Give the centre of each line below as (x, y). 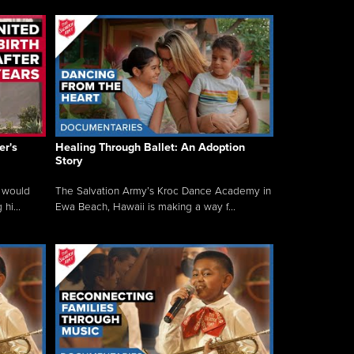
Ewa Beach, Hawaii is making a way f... (145, 207)
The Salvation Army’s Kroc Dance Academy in (163, 192)
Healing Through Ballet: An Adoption (150, 148)
